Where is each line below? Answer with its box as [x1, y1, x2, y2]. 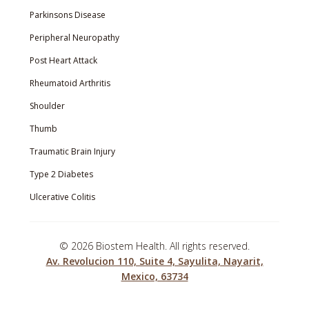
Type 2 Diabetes [29, 168, 93, 181]
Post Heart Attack [29, 54, 97, 67]
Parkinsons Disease [29, 9, 106, 21]
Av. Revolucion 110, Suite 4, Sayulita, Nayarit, [46, 255, 263, 268]
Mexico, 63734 [121, 270, 188, 283]
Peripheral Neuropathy [29, 32, 119, 44]
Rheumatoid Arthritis [29, 77, 110, 90]
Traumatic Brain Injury [29, 146, 115, 158]
